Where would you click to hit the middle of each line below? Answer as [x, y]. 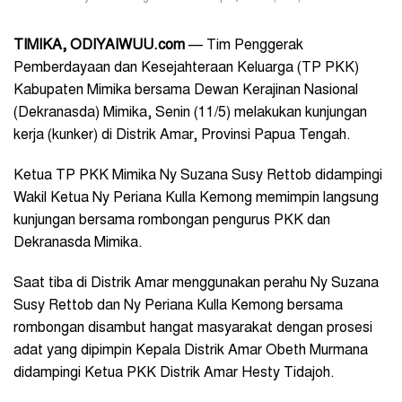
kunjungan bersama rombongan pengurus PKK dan [172, 220]
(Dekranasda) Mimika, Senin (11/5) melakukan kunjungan [190, 113]
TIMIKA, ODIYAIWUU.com [99, 45]
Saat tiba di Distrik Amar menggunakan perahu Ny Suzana [196, 283]
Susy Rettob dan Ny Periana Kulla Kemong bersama [178, 306]
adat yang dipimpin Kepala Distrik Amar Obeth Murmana [191, 350]
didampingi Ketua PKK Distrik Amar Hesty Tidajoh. [174, 373]
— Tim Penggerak [244, 45]
